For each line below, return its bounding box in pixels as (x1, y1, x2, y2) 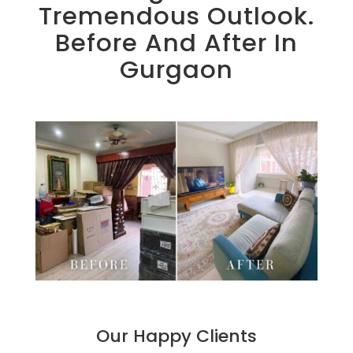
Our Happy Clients (95, 323, 257, 348)
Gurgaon (119, 52, 233, 87)
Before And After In (54, 25, 298, 61)
